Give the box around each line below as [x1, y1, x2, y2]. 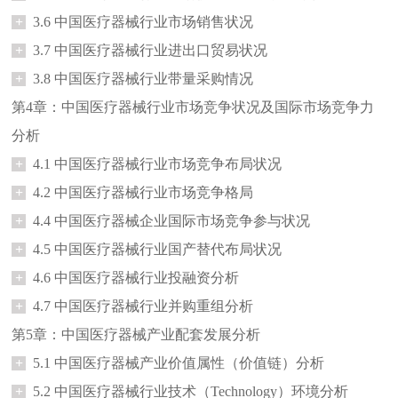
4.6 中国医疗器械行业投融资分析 [33, 269, 240, 285]
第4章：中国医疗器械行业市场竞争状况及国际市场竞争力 [12, 99, 375, 115]
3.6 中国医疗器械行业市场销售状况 [33, 13, 254, 29]
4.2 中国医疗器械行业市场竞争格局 [33, 184, 254, 200]
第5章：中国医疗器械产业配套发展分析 [12, 326, 261, 342]
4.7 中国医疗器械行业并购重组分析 [33, 298, 254, 314]
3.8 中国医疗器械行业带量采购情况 [33, 70, 254, 86]
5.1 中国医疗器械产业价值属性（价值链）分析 [33, 354, 325, 370]
